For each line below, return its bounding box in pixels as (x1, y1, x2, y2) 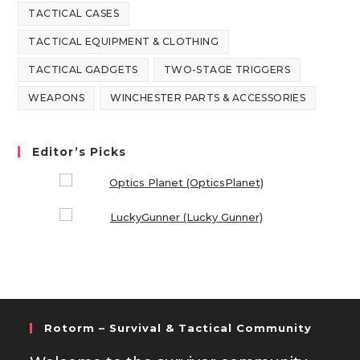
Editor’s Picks (32, 145, 127, 160)
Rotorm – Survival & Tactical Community (44, 321, 313, 335)
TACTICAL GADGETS (28, 63, 138, 76)
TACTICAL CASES (28, 7, 120, 20)
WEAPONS (28, 92, 85, 104)
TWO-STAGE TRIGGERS (163, 63, 291, 76)
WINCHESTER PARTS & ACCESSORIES (110, 92, 306, 104)
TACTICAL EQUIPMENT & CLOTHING (28, 35, 219, 48)
